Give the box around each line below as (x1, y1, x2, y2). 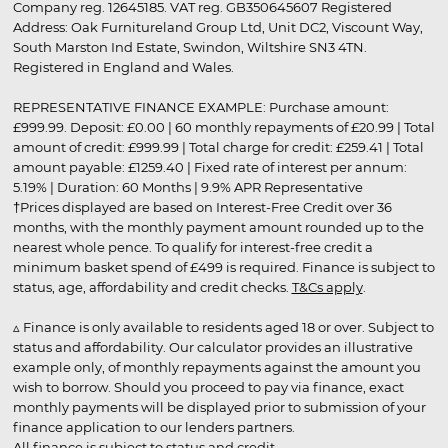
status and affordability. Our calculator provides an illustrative (12, 338, 413, 355)
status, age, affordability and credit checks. (12, 278, 292, 295)
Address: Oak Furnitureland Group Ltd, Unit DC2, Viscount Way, (12, 18, 423, 35)
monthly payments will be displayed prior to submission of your (12, 398, 426, 415)
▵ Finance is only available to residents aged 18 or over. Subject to (12, 318, 434, 335)
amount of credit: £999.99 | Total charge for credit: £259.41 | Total (12, 138, 424, 155)
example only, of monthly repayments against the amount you (12, 358, 421, 375)
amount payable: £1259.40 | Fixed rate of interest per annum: (12, 158, 407, 175)
